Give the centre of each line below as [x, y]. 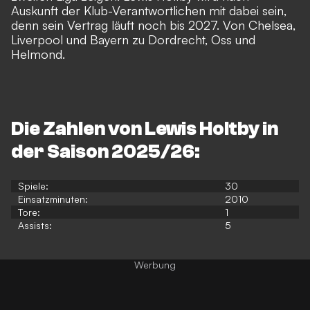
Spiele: [35, 185]
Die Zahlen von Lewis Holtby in [145, 129]
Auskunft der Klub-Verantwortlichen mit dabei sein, [149, 11]
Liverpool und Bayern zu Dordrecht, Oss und [133, 40]
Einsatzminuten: [54, 199]
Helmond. [40, 54]
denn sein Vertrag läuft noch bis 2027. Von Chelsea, [153, 25]
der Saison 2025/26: [106, 152]
